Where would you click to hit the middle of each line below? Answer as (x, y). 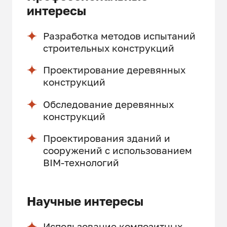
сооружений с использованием (117, 150)
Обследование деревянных (108, 104)
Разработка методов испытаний (119, 36)
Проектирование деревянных (114, 70)
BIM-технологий (81, 163)
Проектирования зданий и (106, 138)
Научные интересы (85, 201)
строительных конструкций (108, 48)
